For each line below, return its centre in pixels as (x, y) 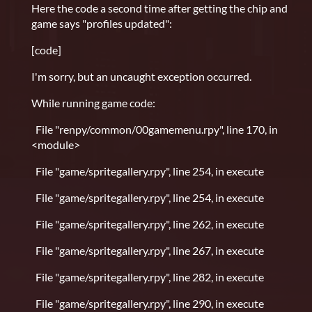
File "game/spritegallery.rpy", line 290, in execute (148, 304)
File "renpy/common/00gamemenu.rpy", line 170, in (155, 130)
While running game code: (93, 103)
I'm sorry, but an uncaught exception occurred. (141, 77)
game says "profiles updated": (102, 24)
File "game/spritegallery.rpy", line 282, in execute (148, 277)
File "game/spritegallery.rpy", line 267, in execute (148, 251)
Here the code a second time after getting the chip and (159, 8)
